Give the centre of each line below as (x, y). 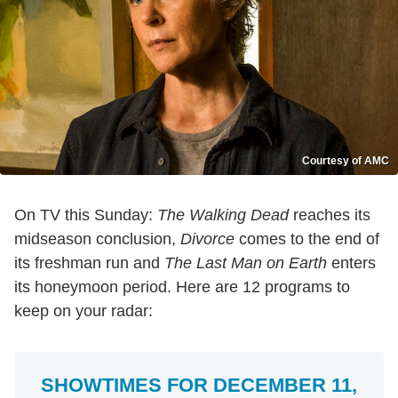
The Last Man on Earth (246, 263)
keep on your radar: (84, 311)
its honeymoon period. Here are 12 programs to (182, 287)
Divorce (210, 239)
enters (351, 263)
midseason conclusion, (97, 239)
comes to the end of (309, 239)
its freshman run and (89, 263)
